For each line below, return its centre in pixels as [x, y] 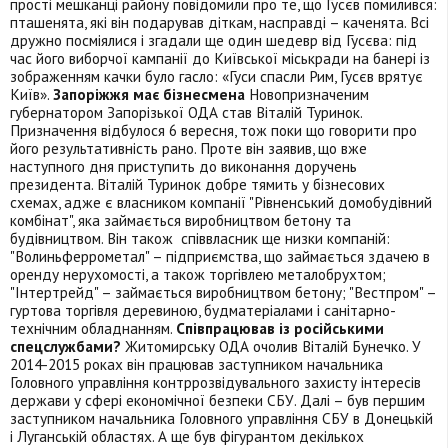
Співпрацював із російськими [280, 328]
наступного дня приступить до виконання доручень [183, 166]
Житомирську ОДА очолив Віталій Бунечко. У [271, 346]
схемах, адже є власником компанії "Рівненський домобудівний [221, 202]
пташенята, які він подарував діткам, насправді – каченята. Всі [219, 22]
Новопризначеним [307, 94]
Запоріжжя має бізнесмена [149, 94]
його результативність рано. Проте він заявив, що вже [188, 148]
